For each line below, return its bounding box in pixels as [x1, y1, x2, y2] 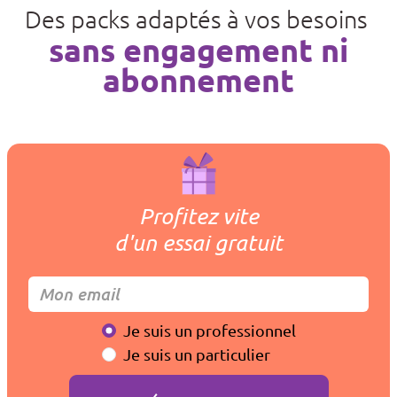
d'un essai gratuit [114, 229, 283, 256]
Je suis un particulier [122, 344, 270, 363]
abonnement [103, 59, 294, 99]
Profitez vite [138, 202, 259, 230]
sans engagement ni [49, 29, 348, 69]
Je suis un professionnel [122, 320, 296, 339]
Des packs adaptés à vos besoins [24, 4, 373, 34]
